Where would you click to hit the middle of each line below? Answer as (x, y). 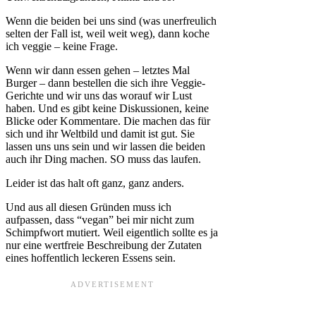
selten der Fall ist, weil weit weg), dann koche (108, 34)
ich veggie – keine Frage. (62, 47)
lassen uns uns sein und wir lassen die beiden (105, 147)
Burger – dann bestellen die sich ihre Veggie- (105, 83)
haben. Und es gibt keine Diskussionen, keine (107, 109)
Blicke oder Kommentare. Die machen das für (108, 121)
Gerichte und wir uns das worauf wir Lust (99, 96)
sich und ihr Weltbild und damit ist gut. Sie (100, 134)
